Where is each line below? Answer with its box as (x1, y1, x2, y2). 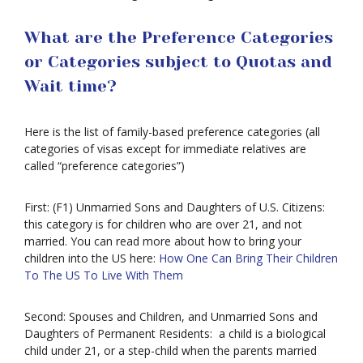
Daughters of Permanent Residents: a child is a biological (24, 326, 326, 341)
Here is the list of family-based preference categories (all (24, 124, 320, 139)
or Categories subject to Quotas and (24, 53, 332, 71)
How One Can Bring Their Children (159, 250, 338, 266)
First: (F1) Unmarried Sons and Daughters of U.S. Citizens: (24, 199, 325, 215)
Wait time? (24, 77, 117, 96)
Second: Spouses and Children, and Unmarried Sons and (24, 309, 318, 324)
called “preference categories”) (24, 158, 185, 173)
